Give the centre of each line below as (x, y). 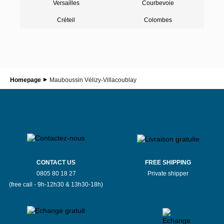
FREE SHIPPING (168, 163)
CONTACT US (56, 163)
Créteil (66, 20)
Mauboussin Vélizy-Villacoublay (93, 80)
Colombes (158, 20)
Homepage (25, 80)
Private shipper (168, 174)
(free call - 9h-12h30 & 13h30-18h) (56, 185)
